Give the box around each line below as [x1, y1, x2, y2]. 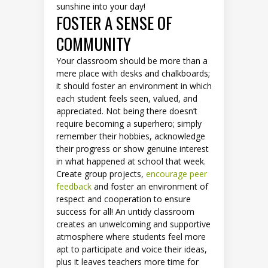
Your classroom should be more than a [56, 55, 208, 67]
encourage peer [146, 168, 207, 180]
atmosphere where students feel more [56, 231, 206, 243]
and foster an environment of [92, 181, 208, 193]
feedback [56, 181, 92, 193]
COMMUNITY [56, 32, 131, 56]
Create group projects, [56, 168, 146, 180]
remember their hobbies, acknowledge [56, 130, 205, 142]
